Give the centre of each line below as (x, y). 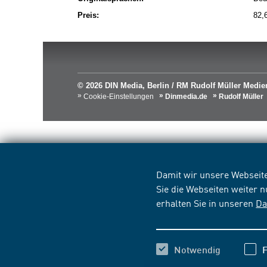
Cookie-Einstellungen (119, 97)
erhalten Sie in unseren (206, 203)
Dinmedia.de (186, 97)
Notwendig (198, 249)
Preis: (88, 15)
